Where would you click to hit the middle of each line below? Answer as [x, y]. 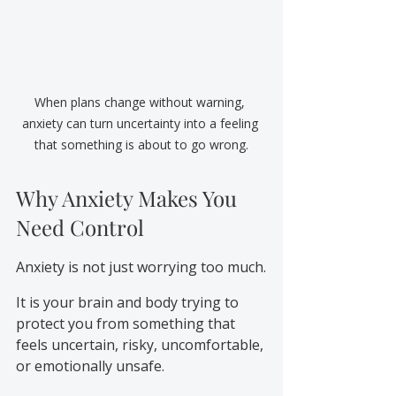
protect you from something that [127, 323]
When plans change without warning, [141, 102]
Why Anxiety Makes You [129, 198]
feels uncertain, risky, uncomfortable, [141, 344]
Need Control [80, 227]
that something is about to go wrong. [141, 144]
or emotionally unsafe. [90, 366]
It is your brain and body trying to [129, 302]
